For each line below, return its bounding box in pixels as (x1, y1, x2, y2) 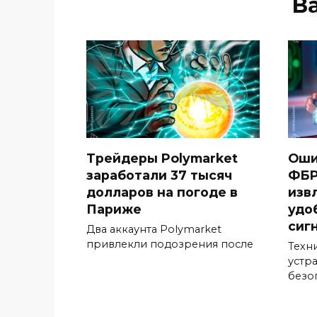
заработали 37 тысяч (86, 167, 232, 183)
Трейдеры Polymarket (86, 150, 238, 166)
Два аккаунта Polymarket (86, 223, 221, 236)
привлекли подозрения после (86, 238, 253, 251)
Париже (86, 201, 142, 217)
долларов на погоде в (86, 184, 238, 200)
